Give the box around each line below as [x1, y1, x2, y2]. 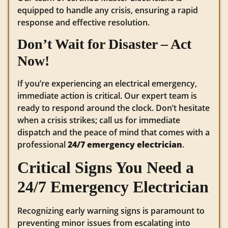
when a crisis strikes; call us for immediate [17, 114, 180, 126]
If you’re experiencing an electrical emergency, [17, 77, 197, 89]
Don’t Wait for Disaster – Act [17, 36, 191, 52]
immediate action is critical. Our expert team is [17, 90, 197, 101]
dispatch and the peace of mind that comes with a [17, 126, 210, 138]
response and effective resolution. [17, 16, 150, 28]
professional [17, 138, 68, 150]
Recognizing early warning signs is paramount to [17, 205, 205, 217]
